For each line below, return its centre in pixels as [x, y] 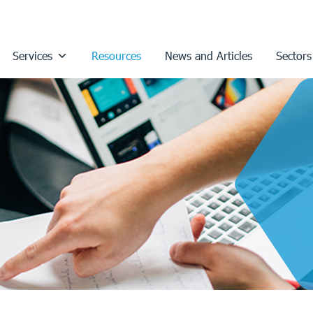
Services [32, 56]
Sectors [294, 56]
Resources [116, 56]
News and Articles [209, 56]
